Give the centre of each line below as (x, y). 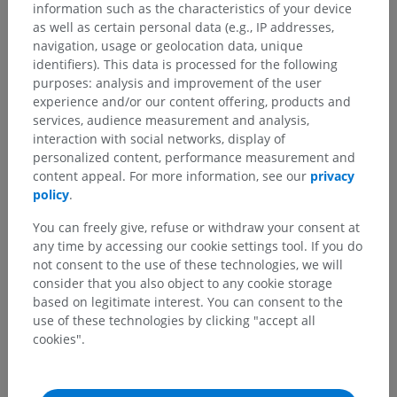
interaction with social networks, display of (159, 138)
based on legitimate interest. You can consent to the (188, 301)
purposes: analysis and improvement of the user (177, 82)
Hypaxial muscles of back (111, 328)
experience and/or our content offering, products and (192, 101)
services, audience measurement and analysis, (171, 120)
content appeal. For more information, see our (171, 175)
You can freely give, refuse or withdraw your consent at (196, 227)
